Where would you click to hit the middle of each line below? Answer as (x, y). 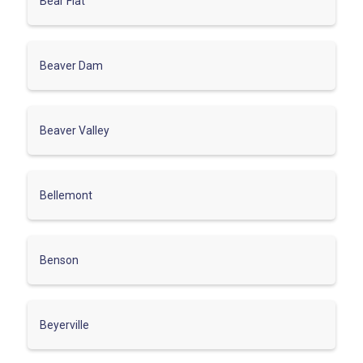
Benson (59, 260)
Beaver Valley (75, 130)
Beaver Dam (71, 65)
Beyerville (64, 325)
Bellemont (66, 195)
